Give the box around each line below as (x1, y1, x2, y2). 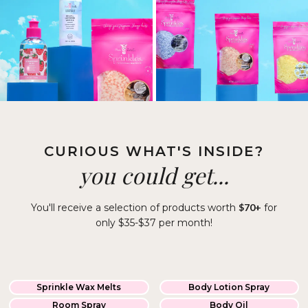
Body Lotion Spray (188, 281, 270, 292)
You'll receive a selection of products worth (31, 201, 239, 214)
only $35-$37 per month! (96, 216, 212, 229)
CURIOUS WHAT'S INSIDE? (44, 142, 264, 159)
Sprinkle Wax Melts (36, 281, 122, 292)
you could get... (79, 159, 229, 190)
